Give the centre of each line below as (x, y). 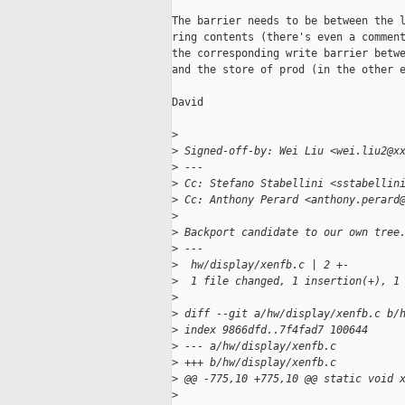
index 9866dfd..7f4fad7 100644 (273, 330)
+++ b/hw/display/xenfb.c (257, 363)
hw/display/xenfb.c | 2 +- (264, 265)
